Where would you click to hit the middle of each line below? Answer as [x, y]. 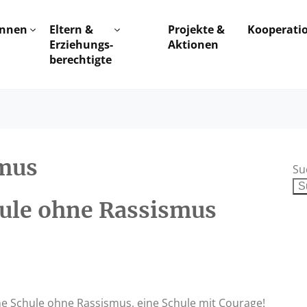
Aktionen [193, 45]
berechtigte [81, 60]
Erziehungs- [82, 45]
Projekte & [196, 29]
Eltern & [72, 29]
